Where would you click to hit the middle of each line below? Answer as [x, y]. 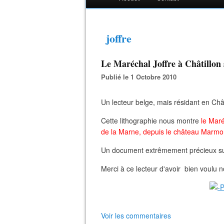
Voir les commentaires [136, 215]
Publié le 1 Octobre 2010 [141, 77]
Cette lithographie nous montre [151, 120]
